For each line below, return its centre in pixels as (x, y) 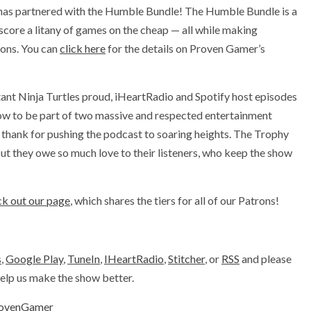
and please (266, 259)
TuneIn (84, 259)
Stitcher (186, 259)
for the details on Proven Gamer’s (185, 48)
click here (83, 48)
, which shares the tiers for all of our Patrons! (175, 200)
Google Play (34, 259)
